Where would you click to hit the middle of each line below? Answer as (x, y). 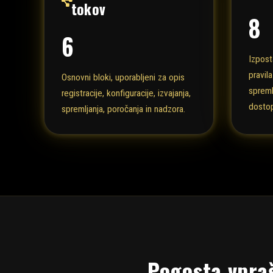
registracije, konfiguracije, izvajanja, (126, 94)
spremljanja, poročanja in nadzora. (123, 109)
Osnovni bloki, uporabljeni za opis (123, 78)
